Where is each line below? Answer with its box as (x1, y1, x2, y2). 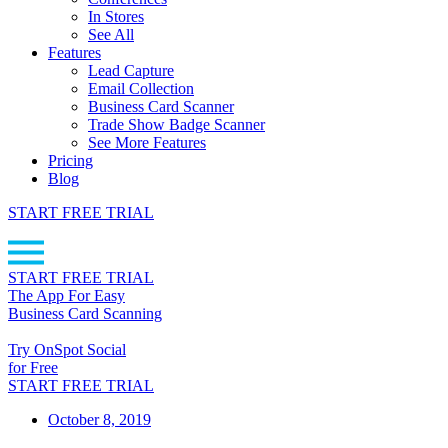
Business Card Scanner (88, 98, 234, 115)
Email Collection (88, 80, 194, 97)
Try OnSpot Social (8, 341, 126, 358)
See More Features (88, 134, 206, 151)
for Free (8, 359, 58, 376)
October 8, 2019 (48, 411, 151, 428)
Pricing (48, 152, 93, 169)
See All (88, 26, 134, 43)
